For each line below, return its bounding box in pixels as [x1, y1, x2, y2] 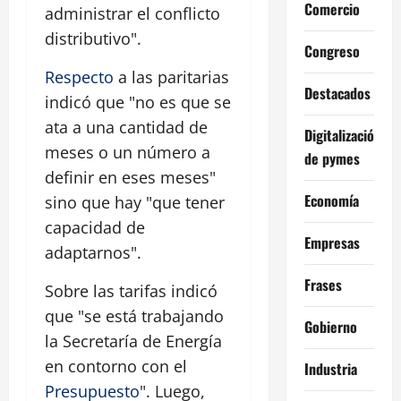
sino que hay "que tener [45, 192, 225, 214]
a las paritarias [114, 66, 229, 89]
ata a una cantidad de [45, 116, 208, 139]
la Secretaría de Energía [45, 330, 222, 353]
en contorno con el [45, 355, 187, 378]
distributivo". [45, 28, 141, 50]
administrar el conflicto [45, 3, 220, 25]
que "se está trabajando [45, 305, 224, 328]
